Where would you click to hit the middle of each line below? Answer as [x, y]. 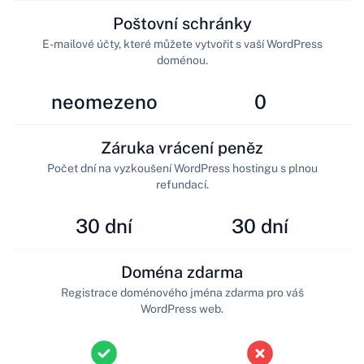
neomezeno [104, 102]
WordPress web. [182, 308]
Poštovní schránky [182, 23]
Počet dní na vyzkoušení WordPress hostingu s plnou [182, 168]
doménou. [182, 60]
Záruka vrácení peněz [182, 147]
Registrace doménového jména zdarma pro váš [182, 292]
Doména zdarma [182, 272]
